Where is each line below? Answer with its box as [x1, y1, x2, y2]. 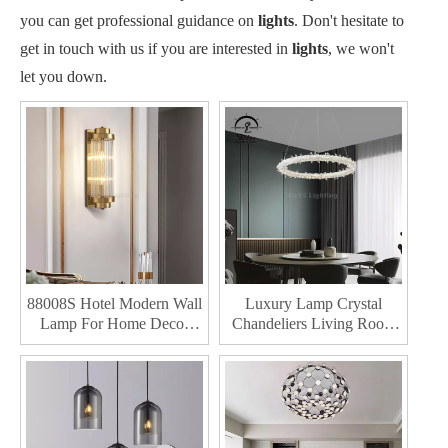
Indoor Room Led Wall [41, 335, 188, 352]
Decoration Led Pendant [236, 335, 391, 352]
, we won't [328, 40, 394, 57]
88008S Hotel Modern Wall [27, 295, 202, 312]
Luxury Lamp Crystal [245, 295, 382, 312]
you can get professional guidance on [20, 12, 258, 29]
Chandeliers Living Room [231, 315, 396, 332]
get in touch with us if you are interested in [20, 40, 292, 57]
